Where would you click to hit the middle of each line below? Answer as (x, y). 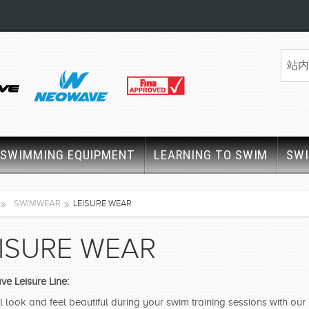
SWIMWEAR (37, 203)
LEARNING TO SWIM (211, 155)
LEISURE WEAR (102, 203)
